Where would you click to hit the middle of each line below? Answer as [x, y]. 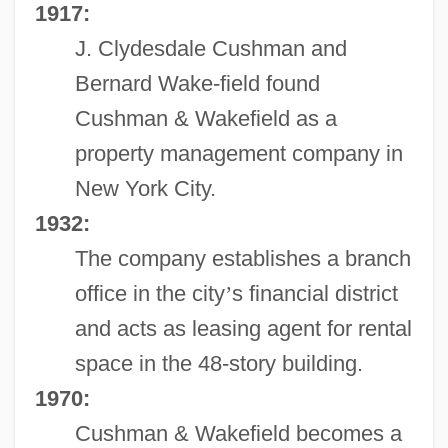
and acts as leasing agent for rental [243, 328]
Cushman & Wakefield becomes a [238, 433]
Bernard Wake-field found [197, 83]
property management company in [238, 153]
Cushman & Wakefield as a [205, 118]
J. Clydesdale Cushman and [210, 48]
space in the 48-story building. [218, 363]
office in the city [149, 293]
